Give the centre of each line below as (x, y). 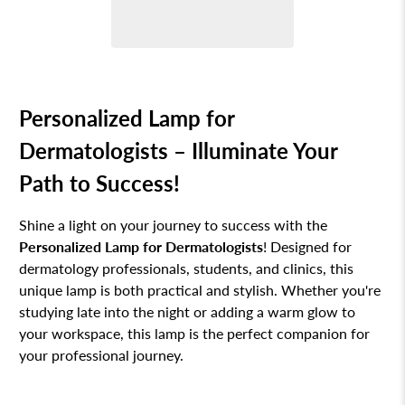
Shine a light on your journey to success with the (174, 225)
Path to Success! (100, 184)
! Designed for (308, 247)
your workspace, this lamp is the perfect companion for (195, 334)
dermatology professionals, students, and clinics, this (187, 268)
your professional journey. (102, 355)
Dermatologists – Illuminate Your (179, 151)
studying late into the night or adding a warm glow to (188, 312)
